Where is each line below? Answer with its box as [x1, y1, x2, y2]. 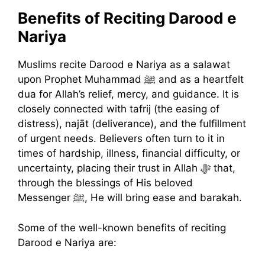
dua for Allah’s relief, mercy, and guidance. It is [18, 88, 239, 101]
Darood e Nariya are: [18, 236, 117, 248]
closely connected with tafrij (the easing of [18, 103, 219, 115]
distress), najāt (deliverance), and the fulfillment [18, 118, 246, 130]
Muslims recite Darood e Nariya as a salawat [18, 59, 230, 71]
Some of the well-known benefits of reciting [18, 221, 226, 234]
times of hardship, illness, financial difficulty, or [18, 147, 240, 160]
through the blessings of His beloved [18, 177, 193, 189]
